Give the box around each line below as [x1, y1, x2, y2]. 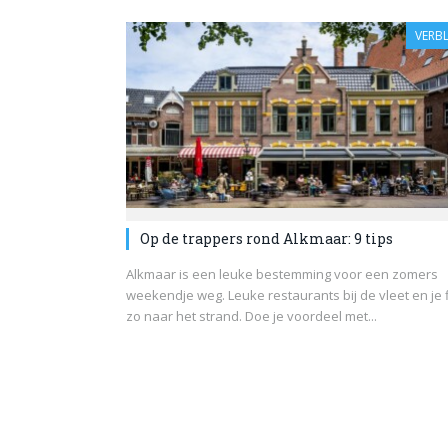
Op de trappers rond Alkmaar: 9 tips [140, 228, 393, 248]
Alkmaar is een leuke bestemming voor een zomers [126, 264, 438, 283]
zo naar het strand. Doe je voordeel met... [126, 306, 377, 325]
